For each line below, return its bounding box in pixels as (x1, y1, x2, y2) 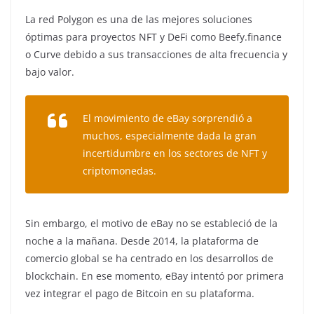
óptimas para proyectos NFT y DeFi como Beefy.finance (25, 30, 282, 44)
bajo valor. (25, 65, 74, 79)
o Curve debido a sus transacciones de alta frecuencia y (25, 48, 287, 62)
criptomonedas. (83, 164, 156, 178)
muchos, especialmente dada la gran (83, 129, 257, 143)
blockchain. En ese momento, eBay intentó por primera (25, 269, 284, 283)
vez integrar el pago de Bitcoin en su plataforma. (25, 287, 254, 301)
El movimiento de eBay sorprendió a (83, 111, 252, 125)
